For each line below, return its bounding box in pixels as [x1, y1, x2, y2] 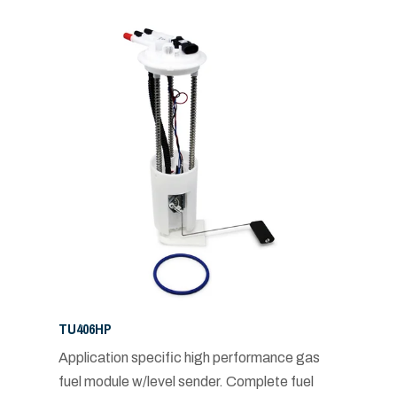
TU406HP [58, 319, 112, 339]
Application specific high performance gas [58, 350, 320, 366]
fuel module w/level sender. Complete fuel [58, 374, 314, 390]
